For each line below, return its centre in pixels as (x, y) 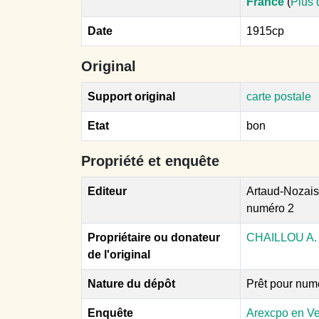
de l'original (119, 255)
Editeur (107, 191)
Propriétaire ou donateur (154, 237)
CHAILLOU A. (282, 237)
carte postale (279, 96)
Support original (131, 96)
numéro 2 (270, 208)
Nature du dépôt (131, 284)
